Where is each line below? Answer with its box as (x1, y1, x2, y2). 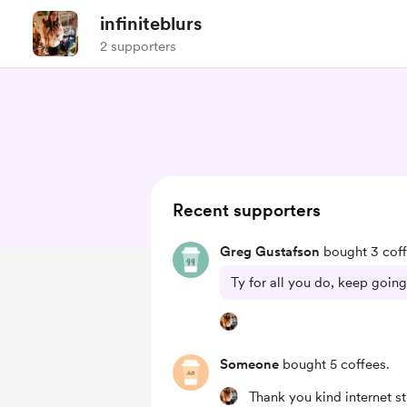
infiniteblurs (100, 13, 202, 35)
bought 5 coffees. (279, 356, 390, 372)
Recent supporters (173, 200, 321, 221)
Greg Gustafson (220, 243, 320, 260)
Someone (220, 356, 279, 372)
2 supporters (100, 38, 176, 55)
